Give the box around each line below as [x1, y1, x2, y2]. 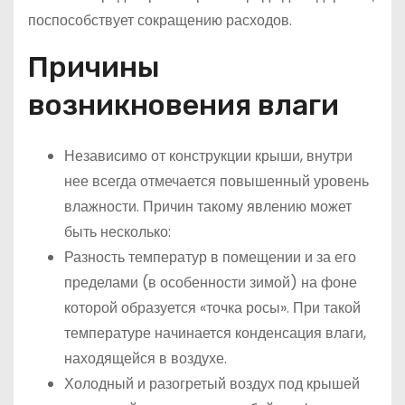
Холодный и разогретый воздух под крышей [64, 373, 360, 395]
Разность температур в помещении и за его [64, 247, 356, 268]
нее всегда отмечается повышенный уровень [64, 171, 369, 193]
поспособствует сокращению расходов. [28, 10, 292, 32]
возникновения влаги [28, 88, 339, 123]
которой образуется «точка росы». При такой [64, 297, 361, 319]
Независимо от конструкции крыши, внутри [64, 146, 353, 167]
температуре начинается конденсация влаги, [64, 323, 366, 344]
